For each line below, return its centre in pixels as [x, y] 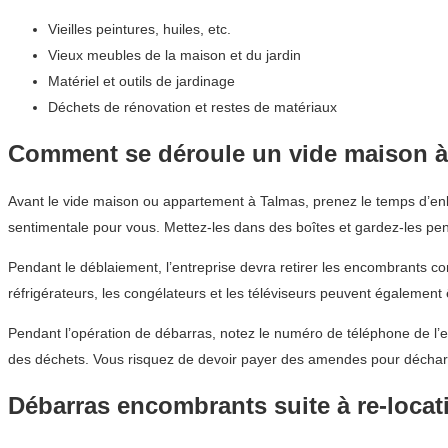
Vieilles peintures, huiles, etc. [139, 29]
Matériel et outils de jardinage [141, 81]
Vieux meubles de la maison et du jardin [174, 55]
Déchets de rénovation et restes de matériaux [192, 107]
